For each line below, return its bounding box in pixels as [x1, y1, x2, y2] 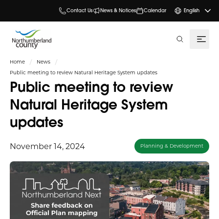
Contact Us [66, 7, 92, 14]
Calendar [143, 7, 166, 14]
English [184, 7, 200, 14]
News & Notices [100, 7, 136, 14]
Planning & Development [140, 143, 203, 149]
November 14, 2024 [10, 141, 85, 151]
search [175, 35, 201, 45]
